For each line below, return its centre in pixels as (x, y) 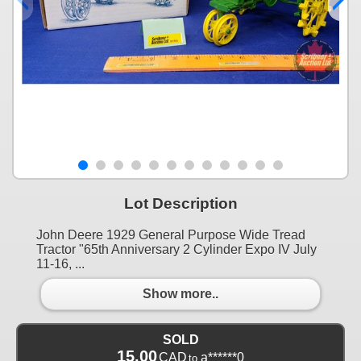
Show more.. (180, 294)
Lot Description (180, 203)
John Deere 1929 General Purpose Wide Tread (171, 234)
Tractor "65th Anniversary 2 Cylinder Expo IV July (176, 249)
